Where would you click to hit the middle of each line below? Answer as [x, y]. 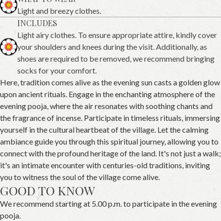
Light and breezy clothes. [59, 11]
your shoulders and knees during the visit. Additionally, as [112, 47]
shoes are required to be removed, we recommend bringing [116, 59]
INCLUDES [37, 23]
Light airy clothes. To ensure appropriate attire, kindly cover [117, 35]
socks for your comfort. [57, 71]
